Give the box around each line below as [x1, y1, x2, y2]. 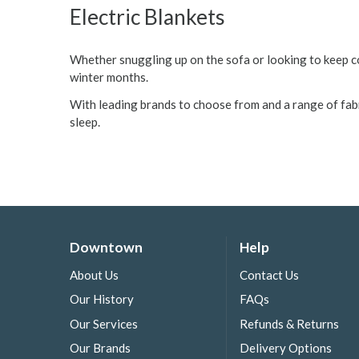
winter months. [70, 69, 151, 84]
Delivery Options [240, 340, 332, 355]
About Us [70, 268, 119, 283]
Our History [70, 292, 134, 307]
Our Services [70, 316, 138, 331]
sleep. [70, 114, 100, 129]
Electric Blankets [70, 4, 225, 30]
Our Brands [70, 340, 131, 355]
